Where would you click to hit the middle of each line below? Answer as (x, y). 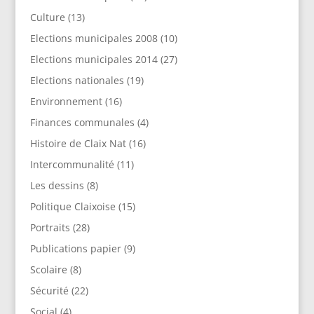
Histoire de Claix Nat (78, 144)
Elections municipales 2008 (94, 39)
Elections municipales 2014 (94, 60)
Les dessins (57, 186)
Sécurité (49, 291)
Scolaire (48, 270)
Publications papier (75, 249)
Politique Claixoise (73, 207)
